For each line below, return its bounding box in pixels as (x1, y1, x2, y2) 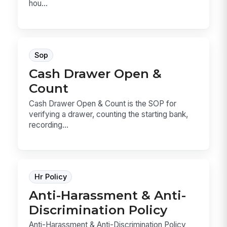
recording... (29, 120, 69, 130)
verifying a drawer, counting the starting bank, (29, 109, 188, 119)
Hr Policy (34, 172, 67, 181)
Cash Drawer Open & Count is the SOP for (29, 98, 177, 108)
